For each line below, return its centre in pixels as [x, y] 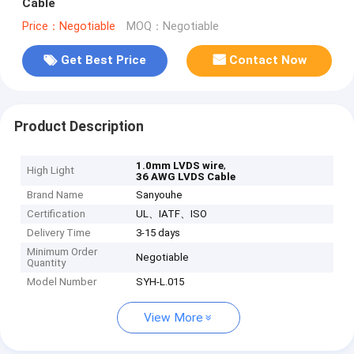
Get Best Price [103, 60]
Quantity [47, 263]
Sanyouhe [160, 195]
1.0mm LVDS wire [180, 166]
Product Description [79, 126]
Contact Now [268, 60]
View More [173, 318]
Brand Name [56, 195]
